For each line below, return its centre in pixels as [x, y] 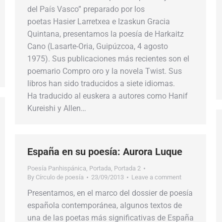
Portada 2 [127, 168]
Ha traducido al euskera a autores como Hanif [108, 96]
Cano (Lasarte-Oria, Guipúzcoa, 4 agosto [98, 46]
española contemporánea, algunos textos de [105, 205]
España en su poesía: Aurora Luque [105, 152]
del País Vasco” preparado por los [86, 9]
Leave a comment [156, 177]
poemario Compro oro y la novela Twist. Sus [105, 71]
